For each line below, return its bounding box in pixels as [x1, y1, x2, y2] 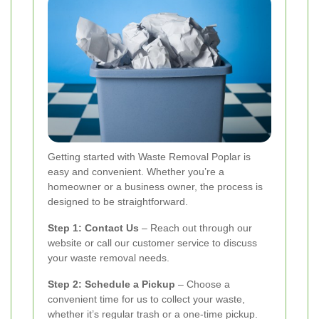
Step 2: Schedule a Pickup [48, 278, 175, 290]
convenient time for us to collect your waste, [48, 293, 245, 305]
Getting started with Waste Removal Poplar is [48, 150, 251, 162]
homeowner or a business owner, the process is [48, 180, 263, 192]
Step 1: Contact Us [48, 221, 139, 234]
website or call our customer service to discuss [48, 236, 257, 249]
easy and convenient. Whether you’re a [48, 165, 224, 177]
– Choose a [175, 278, 230, 290]
